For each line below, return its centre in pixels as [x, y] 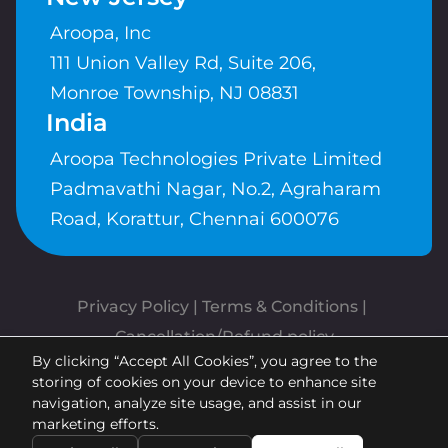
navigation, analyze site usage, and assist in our [197, 403]
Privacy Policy [133, 307]
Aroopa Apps [270, 400]
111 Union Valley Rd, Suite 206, [185, 63]
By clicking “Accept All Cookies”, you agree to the [204, 361]
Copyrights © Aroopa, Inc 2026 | [224, 370]
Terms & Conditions [280, 307]
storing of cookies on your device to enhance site [204, 382]
